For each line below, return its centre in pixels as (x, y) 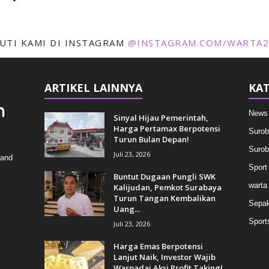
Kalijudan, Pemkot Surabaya (167, 187)
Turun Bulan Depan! (151, 139)
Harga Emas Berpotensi (158, 246)
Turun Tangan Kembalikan (164, 198)
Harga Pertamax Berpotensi (167, 128)
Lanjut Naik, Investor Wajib (164, 257)
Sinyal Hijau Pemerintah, (161, 118)
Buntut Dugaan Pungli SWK (164, 177)
